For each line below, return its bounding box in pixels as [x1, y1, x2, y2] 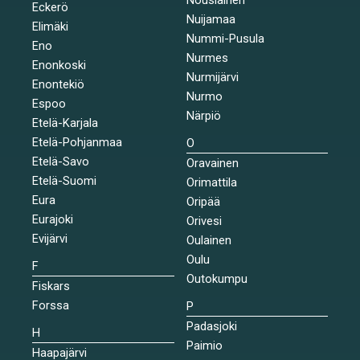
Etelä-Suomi [32, 173, 96, 188]
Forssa [32, 297, 69, 313]
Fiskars [32, 278, 70, 293]
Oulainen [186, 232, 231, 247]
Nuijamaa [186, 11, 235, 27]
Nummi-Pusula [186, 31, 264, 46]
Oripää [186, 194, 220, 209]
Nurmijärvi [186, 69, 239, 84]
